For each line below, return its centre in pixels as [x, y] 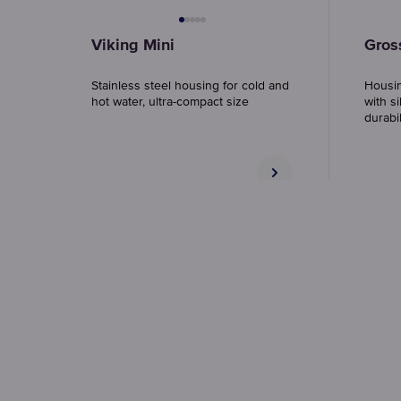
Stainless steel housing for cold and [190, 86]
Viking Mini [133, 46]
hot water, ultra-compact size [170, 102]
